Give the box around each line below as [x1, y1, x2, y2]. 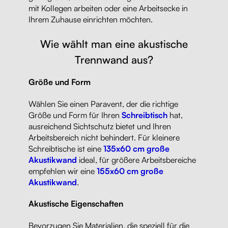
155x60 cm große [97, 165, 163, 176]
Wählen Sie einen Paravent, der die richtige [28, 98, 178, 109]
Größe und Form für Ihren [28, 109, 122, 120]
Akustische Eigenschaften [28, 198, 123, 209]
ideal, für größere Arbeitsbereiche [77, 154, 196, 165]
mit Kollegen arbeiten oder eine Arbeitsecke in [28, 3, 188, 14]
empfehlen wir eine [28, 165, 97, 176]
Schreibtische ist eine [28, 143, 103, 154]
